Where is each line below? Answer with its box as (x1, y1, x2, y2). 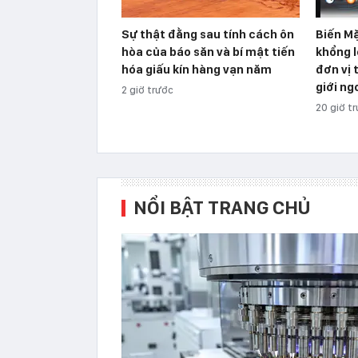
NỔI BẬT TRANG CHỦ (133, 195, 310, 219)
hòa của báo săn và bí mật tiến (121, 44, 295, 59)
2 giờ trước (121, 83, 173, 96)
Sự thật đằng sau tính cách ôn (121, 26, 294, 42)
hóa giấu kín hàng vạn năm (121, 62, 272, 77)
